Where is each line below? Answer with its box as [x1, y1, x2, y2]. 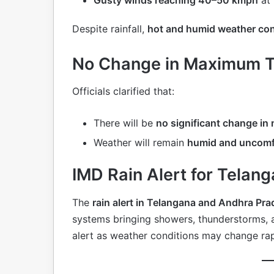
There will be [94, 117, 156, 130]
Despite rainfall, [72, 22, 147, 35]
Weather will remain [94, 136, 187, 149]
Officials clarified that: [72, 85, 174, 98]
